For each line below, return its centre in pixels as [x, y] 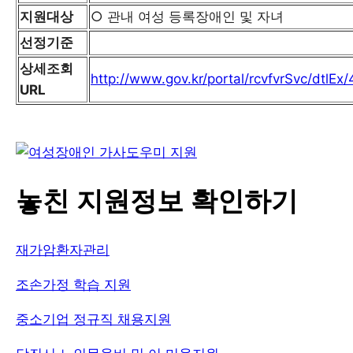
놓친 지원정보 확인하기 [157, 201]
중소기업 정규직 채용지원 [93, 319]
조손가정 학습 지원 [73, 284]
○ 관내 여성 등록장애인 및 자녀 [187, 17]
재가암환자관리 [63, 249]
